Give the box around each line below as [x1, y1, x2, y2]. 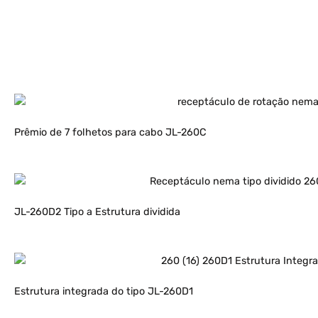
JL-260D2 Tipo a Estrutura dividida [14, 206, 180, 219]
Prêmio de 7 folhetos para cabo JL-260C [14, 126, 207, 139]
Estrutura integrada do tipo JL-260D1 [14, 285, 193, 297]
